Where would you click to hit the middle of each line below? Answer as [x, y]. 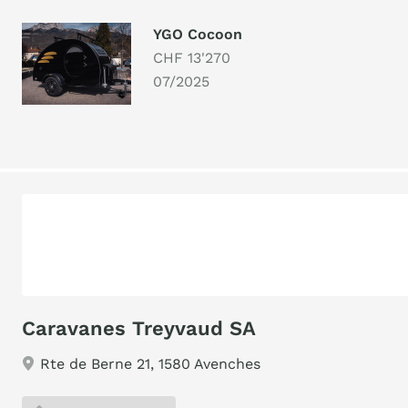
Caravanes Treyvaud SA [139, 328]
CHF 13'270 [192, 58]
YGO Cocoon [198, 34]
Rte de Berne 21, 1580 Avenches [150, 364]
